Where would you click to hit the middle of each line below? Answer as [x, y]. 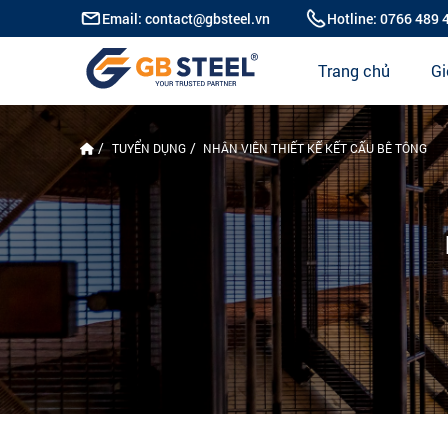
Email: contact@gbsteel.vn [186, 18]
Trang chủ [353, 71]
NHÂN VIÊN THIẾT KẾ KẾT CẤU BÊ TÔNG [315, 147]
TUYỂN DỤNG [148, 147]
